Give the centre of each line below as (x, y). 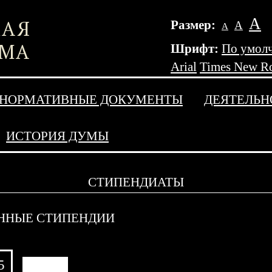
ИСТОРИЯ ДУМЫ (57, 136)
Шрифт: (195, 49)
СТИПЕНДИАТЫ (136, 182)
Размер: (195, 25)
